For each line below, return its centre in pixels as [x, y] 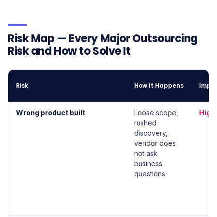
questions [150, 174]
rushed [145, 123]
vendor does [155, 143]
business [148, 163]
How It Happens [159, 85]
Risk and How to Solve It [69, 51]
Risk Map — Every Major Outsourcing [103, 39]
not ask [146, 153]
